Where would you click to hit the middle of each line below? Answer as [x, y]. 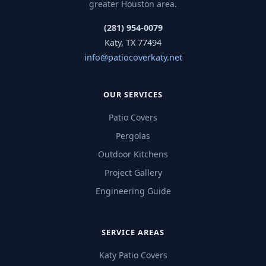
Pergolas [133, 135]
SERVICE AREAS [133, 232]
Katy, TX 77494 [133, 42]
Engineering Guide [133, 191]
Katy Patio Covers [133, 255]
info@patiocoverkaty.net [133, 57]
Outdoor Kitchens [133, 154]
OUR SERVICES [133, 94]
